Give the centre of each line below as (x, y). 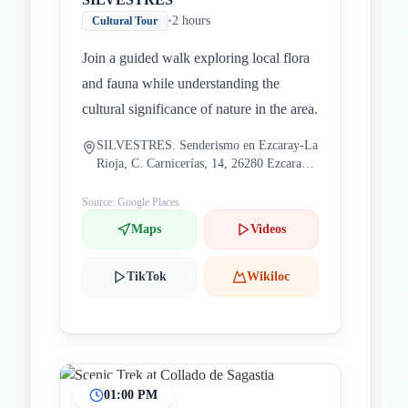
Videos (269, 229)
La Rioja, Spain (137, 182)
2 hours (191, 20)
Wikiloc (269, 276)
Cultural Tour (125, 21)
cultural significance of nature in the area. (200, 109)
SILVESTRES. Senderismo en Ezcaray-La (207, 145)
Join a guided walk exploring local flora (196, 58)
